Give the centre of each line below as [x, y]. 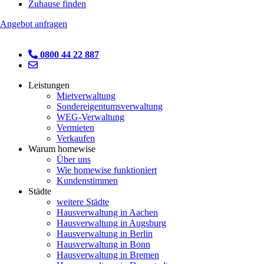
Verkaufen [76, 138]
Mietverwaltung [86, 96]
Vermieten [75, 128]
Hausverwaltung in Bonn [103, 244]
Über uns [74, 159]
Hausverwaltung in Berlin [105, 234]
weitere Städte [83, 202]
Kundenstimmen [87, 181]
